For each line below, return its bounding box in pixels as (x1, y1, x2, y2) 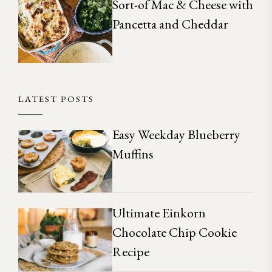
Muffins (112, 144, 154, 163)
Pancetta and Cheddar (112, 15, 229, 33)
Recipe (112, 243, 150, 261)
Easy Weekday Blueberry (112, 125, 241, 143)
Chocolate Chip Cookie (112, 223, 237, 242)
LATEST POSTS (18, 92, 94, 104)
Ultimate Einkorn (112, 204, 206, 222)
